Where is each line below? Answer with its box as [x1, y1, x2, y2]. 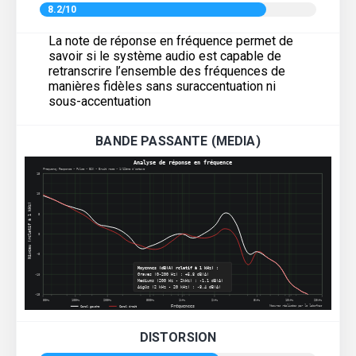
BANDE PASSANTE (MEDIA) [95, 133, 261, 149]
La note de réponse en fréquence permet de [48, 33, 293, 48]
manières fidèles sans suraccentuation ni [48, 78, 276, 94]
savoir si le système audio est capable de [48, 48, 281, 64]
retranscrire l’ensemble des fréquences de [48, 63, 285, 79]
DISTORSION [139, 329, 217, 345]
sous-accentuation [48, 93, 151, 109]
